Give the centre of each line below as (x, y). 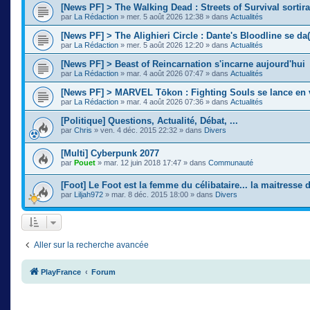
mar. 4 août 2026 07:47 (165, 74)
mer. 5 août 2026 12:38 (165, 17)
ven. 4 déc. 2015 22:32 (139, 130)
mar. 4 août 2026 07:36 (165, 102)
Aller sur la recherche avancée (91, 245)
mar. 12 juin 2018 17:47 (143, 162)
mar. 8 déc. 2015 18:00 (150, 195)
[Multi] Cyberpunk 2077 (110, 153)
